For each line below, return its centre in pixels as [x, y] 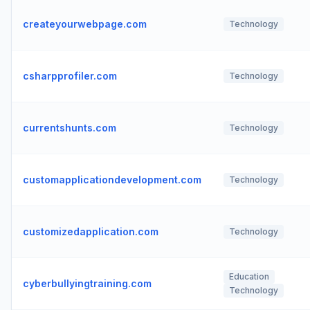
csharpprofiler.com [70, 76]
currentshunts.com [70, 128]
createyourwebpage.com [85, 24]
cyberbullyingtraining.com [87, 283]
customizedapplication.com [91, 231]
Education [249, 276]
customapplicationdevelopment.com [112, 180]
